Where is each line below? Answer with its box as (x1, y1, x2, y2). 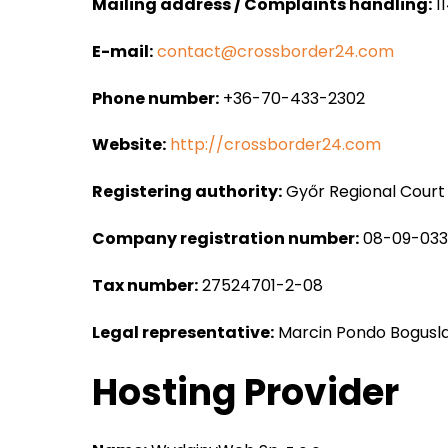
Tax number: (92, 273, 198, 297)
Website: (92, 133, 166, 157)
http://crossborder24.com (170, 133, 381, 157)
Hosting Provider (92, 367, 399, 419)
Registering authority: (92, 180, 282, 204)
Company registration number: (92, 226, 359, 250)
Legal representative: (92, 320, 274, 344)
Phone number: (92, 86, 219, 110)
